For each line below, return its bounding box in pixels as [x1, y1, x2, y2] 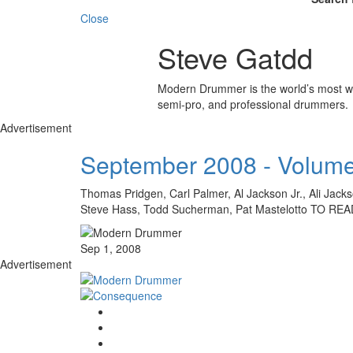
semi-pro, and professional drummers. [157, 95, 348, 112]
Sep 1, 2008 [80, 240, 141, 256]
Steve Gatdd [157, 36, 313, 77]
